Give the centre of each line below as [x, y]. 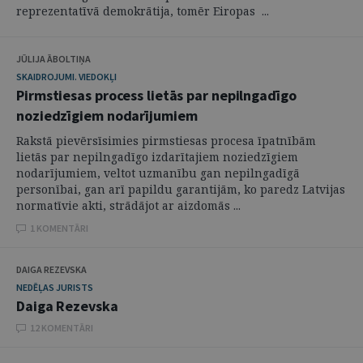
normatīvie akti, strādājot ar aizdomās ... [128, 205]
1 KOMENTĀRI [59, 228]
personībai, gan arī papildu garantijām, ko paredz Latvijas [181, 189]
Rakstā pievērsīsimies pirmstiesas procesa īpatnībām [166, 141]
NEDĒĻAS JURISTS [55, 287]
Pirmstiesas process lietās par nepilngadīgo [156, 95]
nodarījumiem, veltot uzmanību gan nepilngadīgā [158, 173]
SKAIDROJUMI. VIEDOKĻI [66, 77]
